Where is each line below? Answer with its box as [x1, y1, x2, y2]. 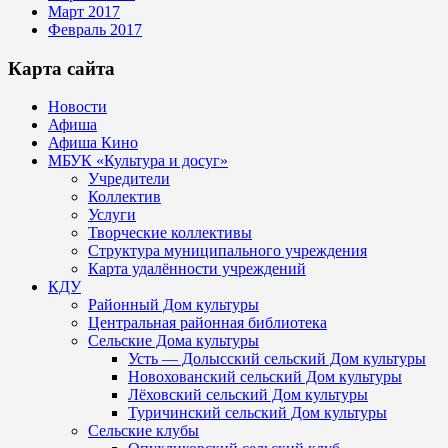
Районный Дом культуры [88, 296, 259, 314]
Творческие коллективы [88, 224, 252, 242]
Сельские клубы [88, 422, 199, 440]
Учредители [88, 170, 170, 188]
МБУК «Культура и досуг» [48, 152, 228, 170]
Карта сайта [8, 57, 115, 79]
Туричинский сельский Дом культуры [128, 404, 387, 422]
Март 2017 [48, 2, 120, 20]
